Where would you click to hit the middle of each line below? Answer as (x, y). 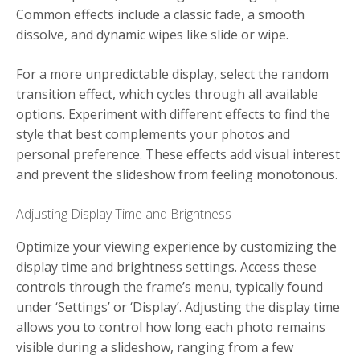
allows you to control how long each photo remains (171, 327)
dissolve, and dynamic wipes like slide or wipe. (152, 34)
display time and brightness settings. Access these (166, 266)
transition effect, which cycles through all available (167, 94)
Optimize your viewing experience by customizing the (176, 246)
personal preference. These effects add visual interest (178, 154)
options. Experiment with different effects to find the (173, 114)
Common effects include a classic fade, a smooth (160, 14)
